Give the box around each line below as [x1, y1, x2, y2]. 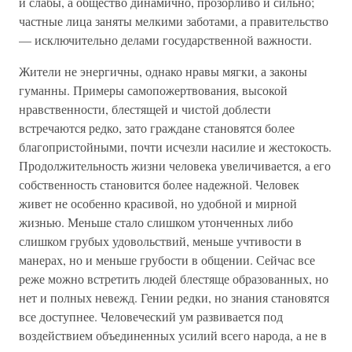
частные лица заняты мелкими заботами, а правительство [19, 13, 328, 29]
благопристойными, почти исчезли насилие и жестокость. [19, 138, 332, 155]
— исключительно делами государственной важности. [19, 31, 312, 48]
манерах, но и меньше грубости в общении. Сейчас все [19, 251, 315, 268]
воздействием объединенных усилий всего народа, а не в [19, 327, 327, 343]
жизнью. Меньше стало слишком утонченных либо [19, 214, 293, 230]
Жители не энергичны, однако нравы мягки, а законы [19, 63, 307, 79]
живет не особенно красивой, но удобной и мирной [19, 195, 297, 211]
